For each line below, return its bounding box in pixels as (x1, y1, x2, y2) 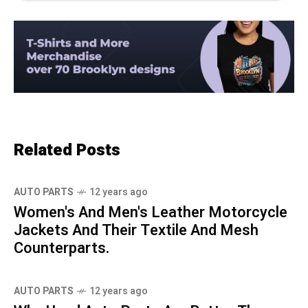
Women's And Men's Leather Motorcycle (14, 201, 287, 224)
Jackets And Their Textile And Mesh (14, 219, 258, 242)
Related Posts (14, 138, 120, 163)
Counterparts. (14, 237, 109, 260)
